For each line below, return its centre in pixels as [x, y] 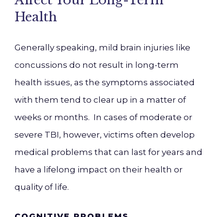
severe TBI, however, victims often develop [105, 135]
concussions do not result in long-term [97, 65]
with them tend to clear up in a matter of [100, 100]
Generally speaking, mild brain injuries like [102, 47]
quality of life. [42, 187]
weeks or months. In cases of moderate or [103, 117]
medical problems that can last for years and [108, 152]
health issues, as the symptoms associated [105, 82]
